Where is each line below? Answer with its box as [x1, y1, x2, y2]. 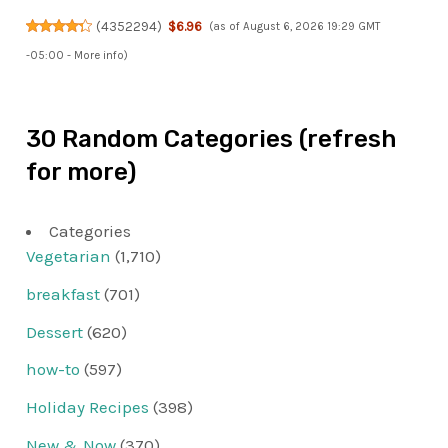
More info [74, 48, 125, 62]
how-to [26, 359, 81, 380]
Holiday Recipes [26, 397, 150, 418]
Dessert [26, 321, 84, 342]
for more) [26, 158, 137, 187]
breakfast [26, 283, 101, 304]
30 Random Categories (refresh [26, 125, 397, 154]
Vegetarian [26, 246, 112, 267]
